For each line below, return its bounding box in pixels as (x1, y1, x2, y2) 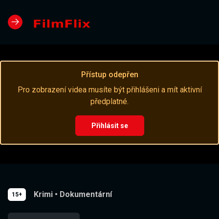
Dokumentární (60, 190, 112, 199)
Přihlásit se (91, 122, 128, 130)
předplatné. (90, 97, 129, 107)
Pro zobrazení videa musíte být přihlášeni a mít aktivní (17, 85, 202, 95)
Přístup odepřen (81, 70, 138, 80)
